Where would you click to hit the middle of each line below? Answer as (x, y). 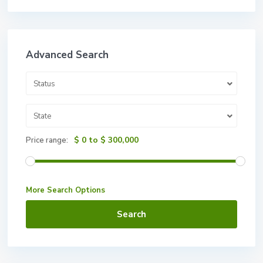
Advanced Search (67, 55)
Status (44, 84)
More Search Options (65, 190)
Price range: (47, 140)
